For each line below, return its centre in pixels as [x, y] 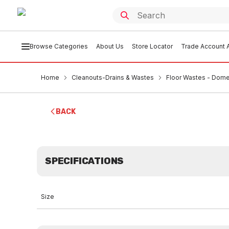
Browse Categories [59, 46]
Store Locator [152, 46]
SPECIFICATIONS [85, 161]
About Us [110, 46]
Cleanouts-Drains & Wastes [113, 77]
